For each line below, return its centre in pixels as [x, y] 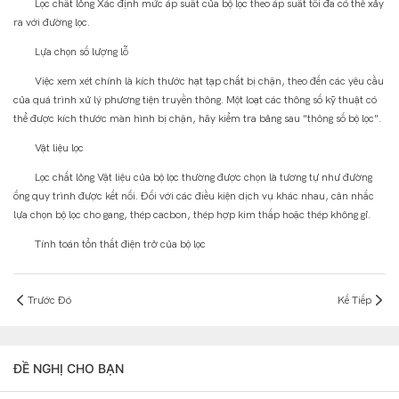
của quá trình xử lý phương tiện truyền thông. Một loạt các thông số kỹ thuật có [195, 100]
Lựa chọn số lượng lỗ [71, 52]
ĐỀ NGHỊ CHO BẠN [69, 369]
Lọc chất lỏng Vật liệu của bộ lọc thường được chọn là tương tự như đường [193, 178]
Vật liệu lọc [49, 148]
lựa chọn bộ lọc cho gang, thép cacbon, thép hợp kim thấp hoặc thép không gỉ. [192, 215]
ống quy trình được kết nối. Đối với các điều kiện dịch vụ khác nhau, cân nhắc [194, 196]
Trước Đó [49, 300]
